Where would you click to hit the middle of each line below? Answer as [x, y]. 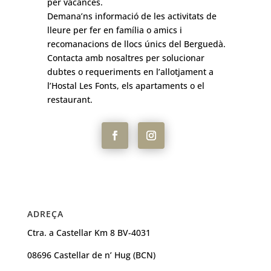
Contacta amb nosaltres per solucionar [126, 57]
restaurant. [70, 99]
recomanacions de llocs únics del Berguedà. [136, 44]
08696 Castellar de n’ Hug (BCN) [91, 255]
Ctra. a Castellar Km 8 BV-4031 [89, 232]
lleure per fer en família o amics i [114, 30]
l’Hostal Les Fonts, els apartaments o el [126, 85]
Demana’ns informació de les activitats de [132, 16]
